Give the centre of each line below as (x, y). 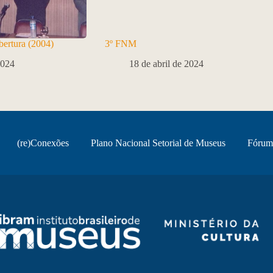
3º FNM (120, 44)
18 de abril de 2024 (166, 64)
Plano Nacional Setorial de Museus (158, 143)
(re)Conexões (43, 143)
